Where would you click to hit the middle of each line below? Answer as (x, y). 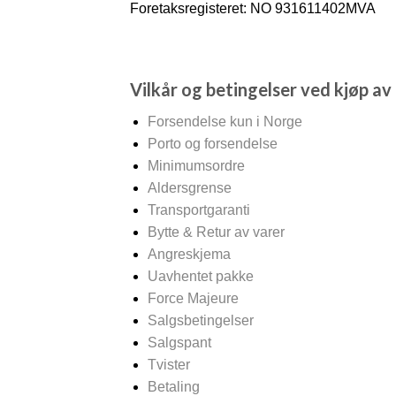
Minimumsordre (196, 166)
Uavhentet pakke (201, 276)
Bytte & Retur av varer (216, 232)
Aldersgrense (190, 188)
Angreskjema (189, 254)
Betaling (174, 387)
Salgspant (179, 343)
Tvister (169, 365)
